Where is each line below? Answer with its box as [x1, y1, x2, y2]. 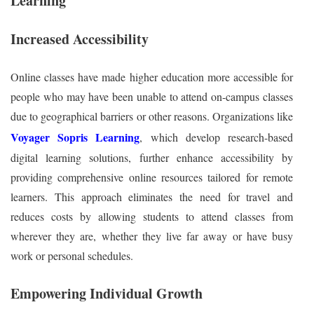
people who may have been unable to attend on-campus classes [11, 88, 293, 104]
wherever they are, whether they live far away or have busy [11, 228, 293, 243]
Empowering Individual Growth [11, 282, 203, 303]
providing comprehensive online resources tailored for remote [11, 169, 293, 184]
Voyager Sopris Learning [11, 128, 140, 145]
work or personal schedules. [11, 247, 133, 263]
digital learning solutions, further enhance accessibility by [11, 149, 293, 165]
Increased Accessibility [11, 28, 149, 49]
